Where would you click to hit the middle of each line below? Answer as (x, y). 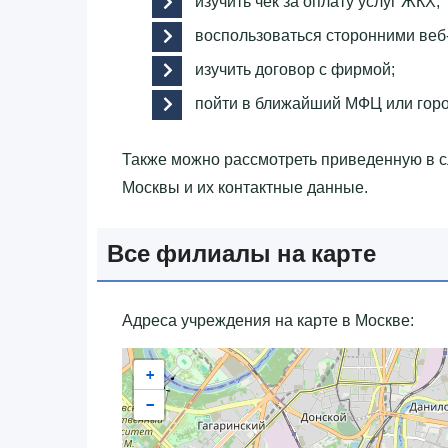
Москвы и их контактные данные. (245, 187)
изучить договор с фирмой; (295, 69)
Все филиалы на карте (241, 253)
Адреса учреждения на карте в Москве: (268, 320)
